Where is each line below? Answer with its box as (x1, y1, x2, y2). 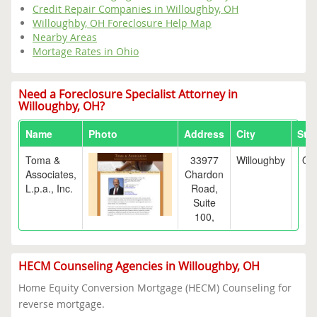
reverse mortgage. (18, 297, 105, 311)
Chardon (185, 167, 224, 181)
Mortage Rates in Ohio (33, 45, 139, 58)
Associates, (25, 167, 76, 181)
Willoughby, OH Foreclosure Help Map (33, 16, 212, 30)
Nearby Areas (33, 30, 97, 44)
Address (184, 127, 224, 141)
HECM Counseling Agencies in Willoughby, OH (18, 258, 260, 274)
